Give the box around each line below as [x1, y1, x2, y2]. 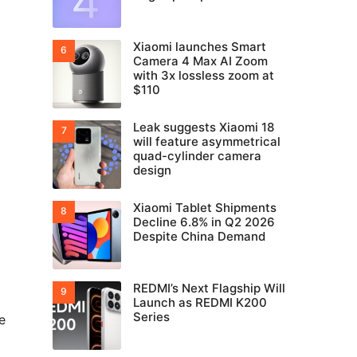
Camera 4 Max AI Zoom [133, 53, 268, 69]
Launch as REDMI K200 [133, 295, 267, 310]
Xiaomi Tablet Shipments [133, 200, 277, 215]
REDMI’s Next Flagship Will [133, 280, 285, 296]
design [133, 163, 171, 178]
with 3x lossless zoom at [133, 68, 274, 83]
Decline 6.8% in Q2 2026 [133, 214, 275, 229]
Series [133, 309, 170, 324]
